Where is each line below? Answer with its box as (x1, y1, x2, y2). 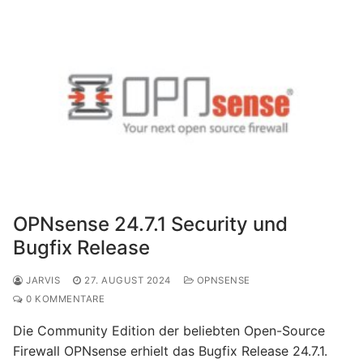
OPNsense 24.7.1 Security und (13, 211, 288, 236)
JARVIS (23, 274, 60, 286)
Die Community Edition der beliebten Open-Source (13, 322, 325, 339)
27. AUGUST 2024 (84, 274, 171, 286)
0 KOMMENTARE (23, 293, 105, 305)
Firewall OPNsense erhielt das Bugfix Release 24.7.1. (13, 342, 327, 359)
